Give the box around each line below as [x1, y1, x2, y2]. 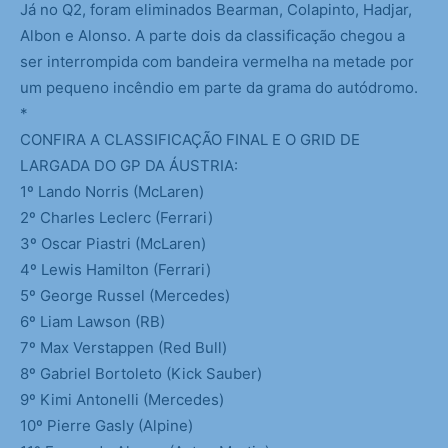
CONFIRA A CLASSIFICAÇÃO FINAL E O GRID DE [20, 130, 360, 150]
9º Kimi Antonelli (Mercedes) [20, 390, 224, 410]
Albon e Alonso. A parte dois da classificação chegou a [20, 26, 405, 46]
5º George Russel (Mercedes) [20, 286, 230, 306]
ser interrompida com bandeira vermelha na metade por [20, 52, 414, 72]
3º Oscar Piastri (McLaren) [20, 234, 206, 254]
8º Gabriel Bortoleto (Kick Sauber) [20, 364, 262, 384]
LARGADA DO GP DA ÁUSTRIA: [20, 156, 238, 176]
